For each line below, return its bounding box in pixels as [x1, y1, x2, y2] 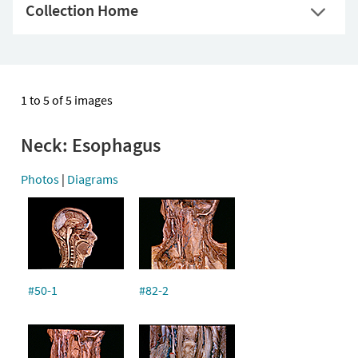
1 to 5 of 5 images [21, 92, 113, 108]
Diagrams [67, 171, 118, 187]
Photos [21, 171, 59, 187]
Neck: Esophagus [21, 133, 161, 157]
